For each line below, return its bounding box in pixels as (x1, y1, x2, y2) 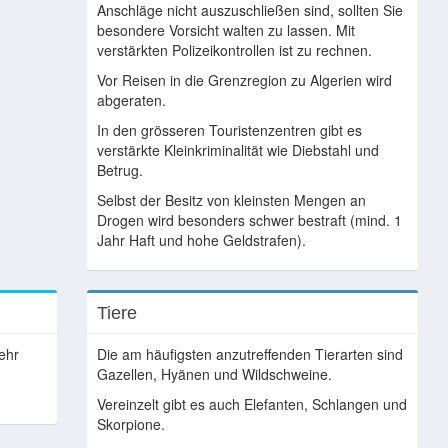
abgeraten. (96, 90, 166, 110)
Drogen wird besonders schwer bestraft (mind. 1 (96, 210, 402, 230)
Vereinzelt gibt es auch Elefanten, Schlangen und (96, 394, 407, 414)
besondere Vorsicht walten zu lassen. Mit (96, 20, 355, 40)
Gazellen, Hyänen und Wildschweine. (96, 364, 332, 384)
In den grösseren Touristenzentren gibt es (96, 120, 362, 140)
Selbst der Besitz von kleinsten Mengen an (96, 190, 366, 210)
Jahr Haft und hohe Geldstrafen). (96, 230, 306, 250)
